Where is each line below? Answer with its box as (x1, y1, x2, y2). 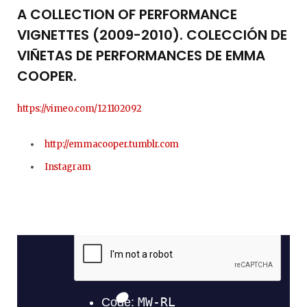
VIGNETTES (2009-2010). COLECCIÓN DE (17, 25, 287, 45)
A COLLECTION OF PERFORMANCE (17, 5, 237, 25)
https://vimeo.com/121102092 (17, 103, 142, 115)
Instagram (45, 160, 92, 173)
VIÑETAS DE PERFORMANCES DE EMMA (17, 46, 265, 66)
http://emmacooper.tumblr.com (45, 138, 179, 151)
